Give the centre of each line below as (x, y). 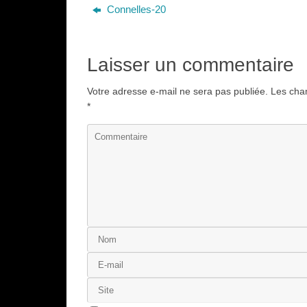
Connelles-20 (135, 9)
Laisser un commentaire (191, 64)
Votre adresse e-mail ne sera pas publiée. (177, 91)
